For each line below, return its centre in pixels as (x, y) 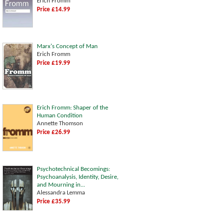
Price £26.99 (54, 132)
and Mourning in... (61, 185)
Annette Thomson (60, 123)
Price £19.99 (54, 63)
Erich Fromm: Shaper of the (72, 108)
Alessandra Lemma (61, 192)
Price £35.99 (54, 201)
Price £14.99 (54, 9)
